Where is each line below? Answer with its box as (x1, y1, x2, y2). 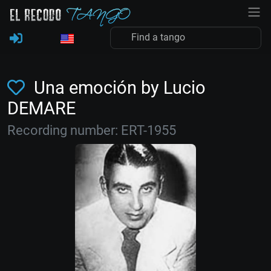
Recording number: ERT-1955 (7, 123, 176, 138)
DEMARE (7, 98, 76, 119)
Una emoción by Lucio (29, 77, 206, 98)
